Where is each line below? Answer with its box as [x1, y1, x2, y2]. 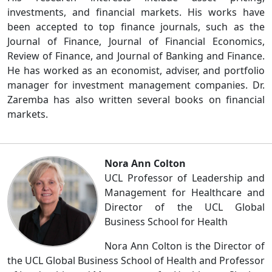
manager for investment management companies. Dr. [7, 78, 265, 92]
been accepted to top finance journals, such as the [7, 20, 265, 33]
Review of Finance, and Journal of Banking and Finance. [7, 49, 265, 63]
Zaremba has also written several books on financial [7, 93, 265, 106]
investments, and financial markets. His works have [7, 5, 265, 19]
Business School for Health [104, 215, 228, 228]
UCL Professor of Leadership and [104, 171, 265, 185]
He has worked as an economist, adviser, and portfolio [7, 64, 265, 77]
